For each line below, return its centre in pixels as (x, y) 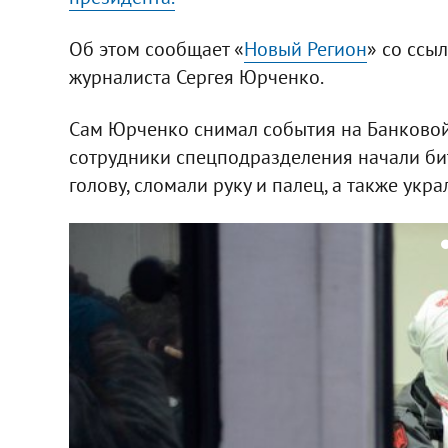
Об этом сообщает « (156, 48)
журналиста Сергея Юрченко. (196, 76)
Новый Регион (305, 48)
